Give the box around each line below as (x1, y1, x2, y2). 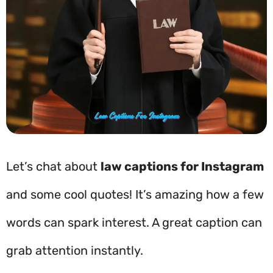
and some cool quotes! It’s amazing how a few (6, 187, 264, 202)
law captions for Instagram (101, 159, 264, 174)
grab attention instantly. (6, 243, 143, 258)
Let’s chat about (6, 159, 101, 174)
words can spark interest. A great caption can (6, 215, 262, 230)
